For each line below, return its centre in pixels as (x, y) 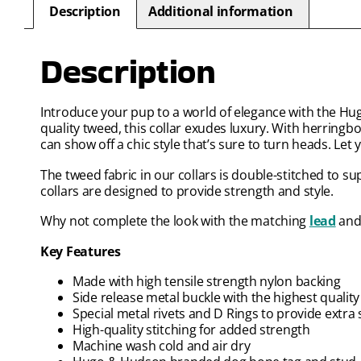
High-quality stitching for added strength (191, 330)
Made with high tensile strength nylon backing (207, 282)
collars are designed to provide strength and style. (187, 191)
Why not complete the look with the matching (175, 221)
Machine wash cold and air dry (162, 346)
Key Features (81, 251)
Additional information (220, 12)
